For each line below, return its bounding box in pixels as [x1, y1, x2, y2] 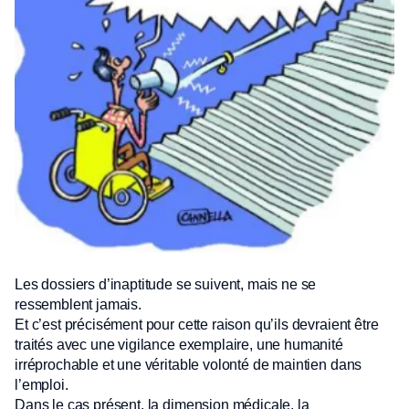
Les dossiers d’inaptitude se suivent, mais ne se [15, 277, 317, 292]
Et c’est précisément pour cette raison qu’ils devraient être [15, 317, 379, 332]
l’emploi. [15, 377, 68, 393]
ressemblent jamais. [15, 297, 142, 312]
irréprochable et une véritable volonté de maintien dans [15, 357, 362, 372]
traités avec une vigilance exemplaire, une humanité [15, 337, 343, 352]
